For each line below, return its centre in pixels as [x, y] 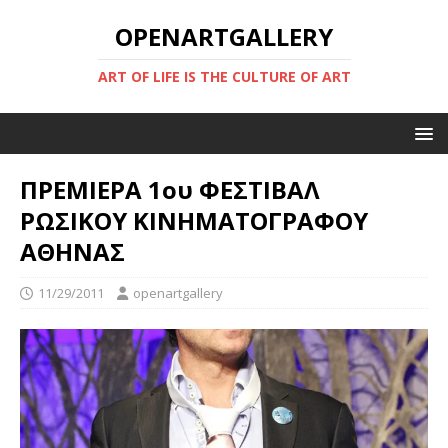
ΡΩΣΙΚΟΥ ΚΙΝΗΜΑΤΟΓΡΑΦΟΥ [194, 220]
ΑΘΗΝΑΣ [72, 251]
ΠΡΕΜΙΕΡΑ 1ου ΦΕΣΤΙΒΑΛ [170, 189]
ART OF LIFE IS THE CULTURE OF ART [224, 76]
